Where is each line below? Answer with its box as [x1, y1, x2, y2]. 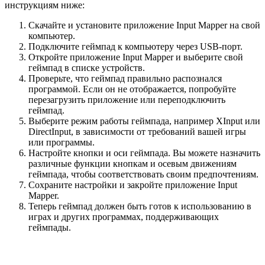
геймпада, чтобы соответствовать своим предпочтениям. [28, 169, 258, 180]
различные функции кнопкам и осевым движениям [28, 159, 237, 169]
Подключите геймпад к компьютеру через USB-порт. [28, 41, 243, 52]
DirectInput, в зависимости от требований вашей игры [28, 127, 246, 137]
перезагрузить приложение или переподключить [28, 95, 225, 105]
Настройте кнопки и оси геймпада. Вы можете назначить [28, 148, 260, 159]
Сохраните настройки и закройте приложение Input [28, 180, 237, 190]
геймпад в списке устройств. [28, 63, 145, 73]
